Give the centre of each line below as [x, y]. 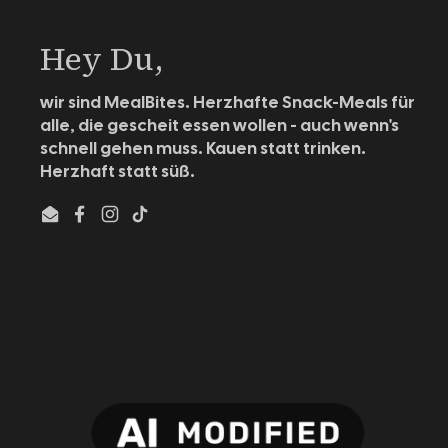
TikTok [166, 224]
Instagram [152, 224]
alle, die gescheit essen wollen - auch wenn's [219, 125]
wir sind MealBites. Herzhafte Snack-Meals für [227, 102]
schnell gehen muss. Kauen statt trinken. [203, 148]
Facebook [121, 224]
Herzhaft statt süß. [117, 171]
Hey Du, [102, 59]
